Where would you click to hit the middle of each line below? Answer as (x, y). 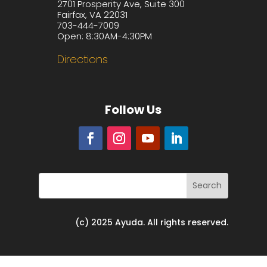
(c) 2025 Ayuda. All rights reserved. (152, 223)
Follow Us (133, 110)
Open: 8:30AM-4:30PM (104, 36)
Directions (82, 59)
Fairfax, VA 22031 (92, 14)
